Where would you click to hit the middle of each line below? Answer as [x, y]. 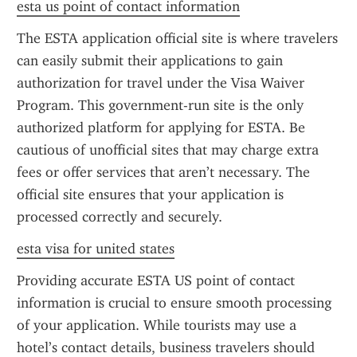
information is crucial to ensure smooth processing [174, 303]
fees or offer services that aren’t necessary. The [163, 172]
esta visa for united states [96, 249]
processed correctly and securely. [120, 217]
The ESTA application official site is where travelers [177, 38]
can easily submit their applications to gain [150, 61]
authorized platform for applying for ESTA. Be [161, 127]
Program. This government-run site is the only [160, 105]
